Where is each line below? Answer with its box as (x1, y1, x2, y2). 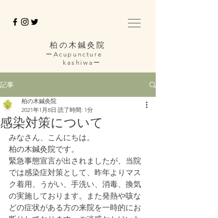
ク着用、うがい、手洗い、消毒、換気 (9, 180, 141, 189)
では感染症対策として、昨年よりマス (9, 168, 141, 177)
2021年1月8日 (21, 106, 56, 113)
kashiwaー (54, 59, 101, 66)
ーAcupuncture (46, 51, 110, 58)
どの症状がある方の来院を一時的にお (9, 203, 141, 212)
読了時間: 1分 (58, 106, 93, 113)
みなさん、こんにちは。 (9, 133, 94, 142)
